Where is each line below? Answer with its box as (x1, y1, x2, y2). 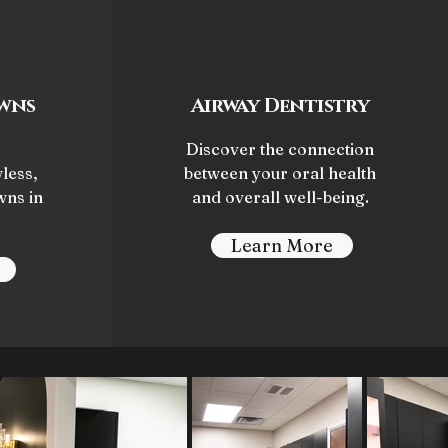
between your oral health (184, 163, 376, 183)
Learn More (230, 234, 333, 257)
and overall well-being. (191, 187, 369, 207)
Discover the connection (186, 139, 374, 159)
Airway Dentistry (190, 93, 370, 119)
